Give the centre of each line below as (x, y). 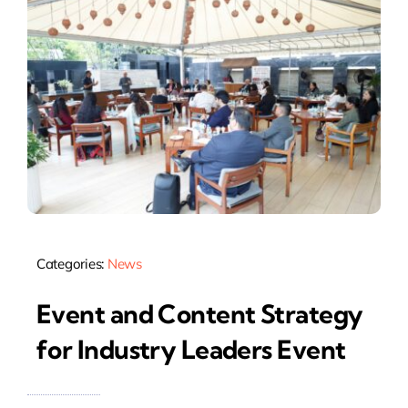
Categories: (71, 264)
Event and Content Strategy (199, 313)
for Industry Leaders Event (191, 349)
